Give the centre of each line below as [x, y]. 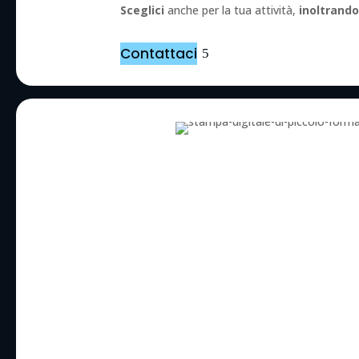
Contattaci [159, 53]
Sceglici [143, 10]
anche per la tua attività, [232, 10]
